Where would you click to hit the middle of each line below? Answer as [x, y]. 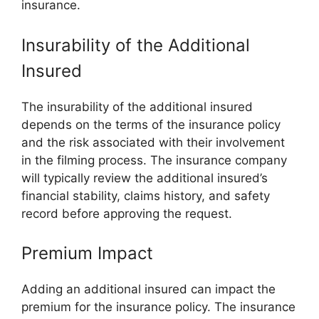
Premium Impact [87, 253]
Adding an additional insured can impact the [148, 289]
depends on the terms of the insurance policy [151, 124]
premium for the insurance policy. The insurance [158, 307]
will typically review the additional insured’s [145, 178]
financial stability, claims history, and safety [146, 195]
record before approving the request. [127, 213]
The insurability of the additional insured [137, 106]
